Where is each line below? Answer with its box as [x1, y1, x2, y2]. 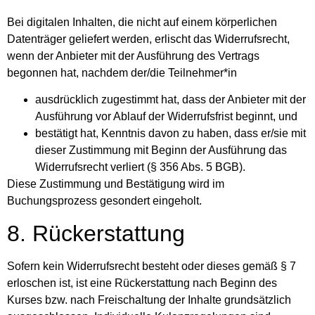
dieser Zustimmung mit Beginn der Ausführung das [35, 144, 287, 157]
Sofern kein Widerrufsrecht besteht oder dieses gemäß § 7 [7, 259, 296, 272]
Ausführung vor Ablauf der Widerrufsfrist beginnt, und [35, 110, 297, 123]
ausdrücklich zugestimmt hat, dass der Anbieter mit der [35, 94, 306, 106]
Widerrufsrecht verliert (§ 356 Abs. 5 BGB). [35, 161, 245, 174]
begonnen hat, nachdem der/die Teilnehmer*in [7, 66, 237, 79]
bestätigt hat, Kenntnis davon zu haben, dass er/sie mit [35, 127, 306, 140]
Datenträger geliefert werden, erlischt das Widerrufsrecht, [7, 32, 290, 45]
